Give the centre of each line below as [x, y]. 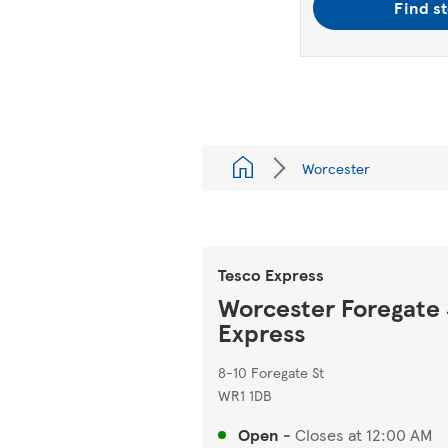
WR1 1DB [245, 395]
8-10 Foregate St [271, 372]
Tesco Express [271, 274]
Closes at [328, 434]
